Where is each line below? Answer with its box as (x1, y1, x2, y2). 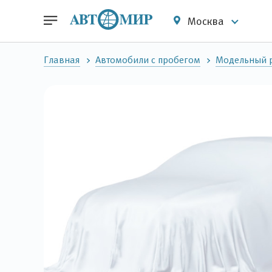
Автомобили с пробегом (95, 55, 200, 65)
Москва (185, 15, 226, 27)
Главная (44, 55, 80, 65)
